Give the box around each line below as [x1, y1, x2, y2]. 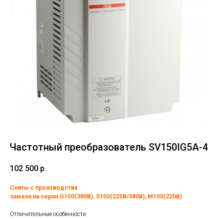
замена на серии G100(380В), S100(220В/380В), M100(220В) [10, 193, 182, 200]
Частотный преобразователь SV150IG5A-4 [10, 141, 208, 153]
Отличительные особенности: [10, 210, 88, 218]
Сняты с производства [10, 184, 77, 191]
